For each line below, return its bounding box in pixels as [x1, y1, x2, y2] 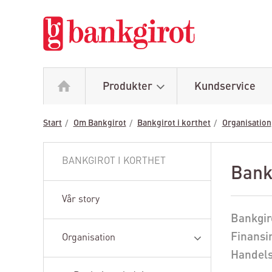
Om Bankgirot [73, 118, 126, 127]
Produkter [102, 81, 152, 92]
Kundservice [194, 81, 256, 92]
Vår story [62, 194, 100, 205]
